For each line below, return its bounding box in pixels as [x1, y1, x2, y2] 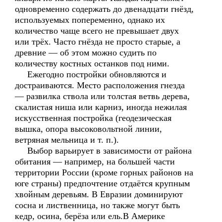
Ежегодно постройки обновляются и [15, 69, 166, 79]
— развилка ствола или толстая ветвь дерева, [15, 91, 190, 101]
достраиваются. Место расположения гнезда [15, 80, 185, 90]
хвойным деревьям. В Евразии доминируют [15, 189, 183, 199]
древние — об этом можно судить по [15, 48, 157, 57]
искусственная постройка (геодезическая [15, 113, 171, 123]
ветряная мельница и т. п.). [15, 135, 119, 145]
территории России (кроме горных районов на [15, 167, 193, 177]
